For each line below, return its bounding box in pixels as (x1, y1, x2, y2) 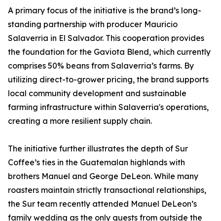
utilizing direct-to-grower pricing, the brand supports (8, 74, 209, 84)
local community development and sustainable (8, 88, 186, 98)
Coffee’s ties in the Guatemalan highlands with (8, 157, 185, 167)
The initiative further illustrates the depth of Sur (8, 144, 188, 153)
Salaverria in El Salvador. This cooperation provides (8, 33, 204, 43)
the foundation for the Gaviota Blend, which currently (8, 47, 211, 57)
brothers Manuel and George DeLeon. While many (8, 171, 198, 181)
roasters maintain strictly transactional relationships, (8, 185, 206, 195)
